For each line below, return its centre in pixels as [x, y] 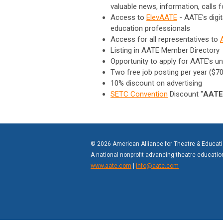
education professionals [150, 28]
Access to [127, 17]
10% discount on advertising [156, 83]
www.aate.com [111, 166]
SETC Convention [139, 94]
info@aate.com [157, 166]
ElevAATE [162, 17]
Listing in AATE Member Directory [165, 50]
